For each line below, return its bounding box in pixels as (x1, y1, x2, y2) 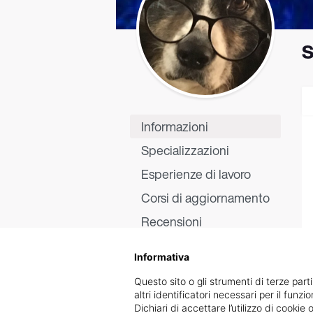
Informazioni (141, 117, 208, 136)
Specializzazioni (141, 141, 229, 159)
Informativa (134, 251, 189, 263)
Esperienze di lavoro (141, 165, 251, 183)
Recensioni (141, 212, 202, 231)
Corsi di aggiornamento (141, 189, 270, 207)
